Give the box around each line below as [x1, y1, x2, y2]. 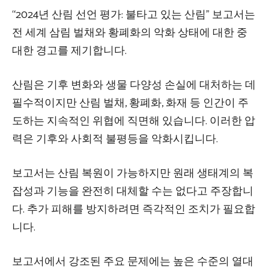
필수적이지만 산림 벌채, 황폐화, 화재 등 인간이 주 [12, 94, 249, 113]
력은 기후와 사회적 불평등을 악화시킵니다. [12, 130, 218, 149]
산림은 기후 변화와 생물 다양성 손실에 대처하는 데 [12, 76, 256, 95]
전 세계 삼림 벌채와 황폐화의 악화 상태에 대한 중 [12, 24, 247, 43]
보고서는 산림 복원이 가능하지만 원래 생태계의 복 [12, 165, 253, 183]
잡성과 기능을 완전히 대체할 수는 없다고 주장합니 [12, 183, 253, 201]
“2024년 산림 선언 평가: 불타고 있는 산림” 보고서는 [12, 6, 255, 25]
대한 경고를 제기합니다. [12, 42, 127, 61]
